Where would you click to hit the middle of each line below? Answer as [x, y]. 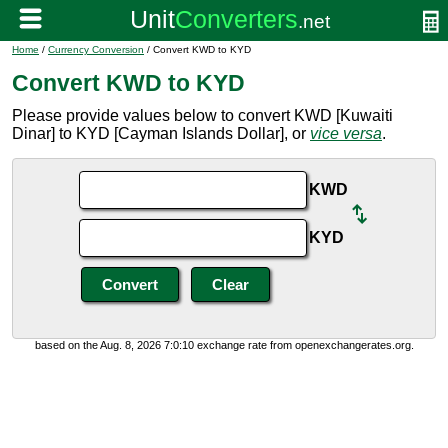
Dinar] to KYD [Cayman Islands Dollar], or [161, 133]
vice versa [346, 133]
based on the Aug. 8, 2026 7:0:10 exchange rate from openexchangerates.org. [224, 345]
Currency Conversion [96, 49]
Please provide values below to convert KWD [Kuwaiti [202, 115]
